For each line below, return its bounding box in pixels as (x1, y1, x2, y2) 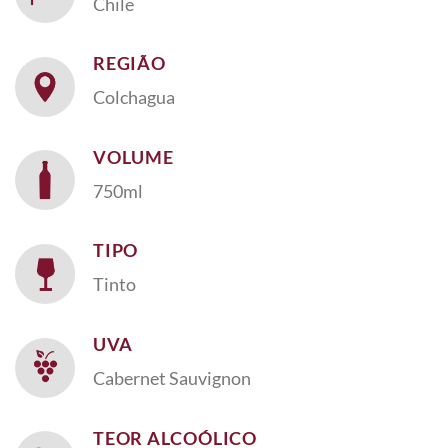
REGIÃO (92, 52, 167, 75)
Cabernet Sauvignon (92, 367, 251, 390)
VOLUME (92, 145, 175, 168)
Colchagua (92, 86, 175, 109)
